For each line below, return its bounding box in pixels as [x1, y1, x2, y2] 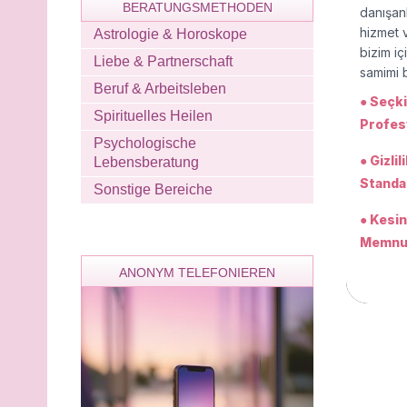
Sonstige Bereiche [94, 181, 213, 197]
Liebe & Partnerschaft [94, 53, 233, 69]
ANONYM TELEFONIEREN [119, 264, 275, 280]
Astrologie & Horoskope [94, 25, 247, 42]
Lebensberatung [94, 154, 199, 170]
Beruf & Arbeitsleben [94, 80, 226, 96]
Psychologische [94, 134, 196, 151]
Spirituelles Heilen [94, 107, 213, 124]
